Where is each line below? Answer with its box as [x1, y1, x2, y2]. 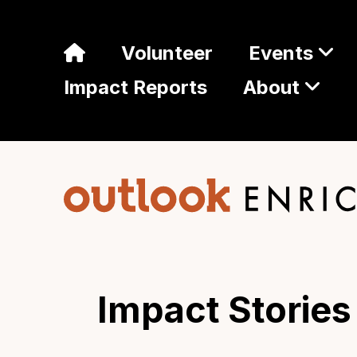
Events [249, 41, 313, 65]
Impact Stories [97, 287, 351, 331]
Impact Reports [64, 76, 207, 100]
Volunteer [121, 41, 213, 65]
